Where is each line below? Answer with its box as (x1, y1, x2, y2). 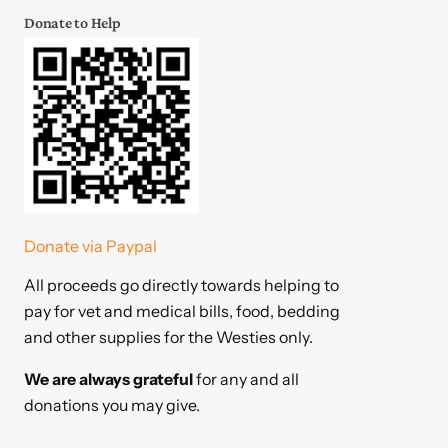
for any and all (193, 369, 299, 390)
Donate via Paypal (24, 236, 157, 257)
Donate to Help (24, 14, 121, 32)
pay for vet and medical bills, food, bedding (24, 301, 340, 322)
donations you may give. (24, 395, 200, 416)
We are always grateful (24, 369, 193, 390)
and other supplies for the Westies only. (24, 327, 313, 348)
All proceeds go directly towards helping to (24, 275, 339, 296)
